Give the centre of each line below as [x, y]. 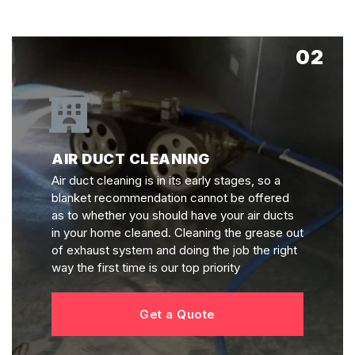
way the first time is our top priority [146, 268]
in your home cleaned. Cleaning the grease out [177, 233]
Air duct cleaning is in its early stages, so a [166, 181]
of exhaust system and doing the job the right [174, 250]
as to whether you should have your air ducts [173, 216]
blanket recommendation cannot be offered [170, 198]
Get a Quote [177, 315]
